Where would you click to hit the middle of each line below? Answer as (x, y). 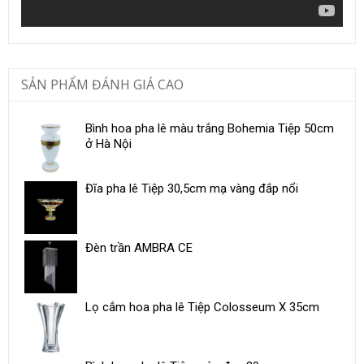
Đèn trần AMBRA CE (139, 247)
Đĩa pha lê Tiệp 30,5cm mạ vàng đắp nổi (192, 188)
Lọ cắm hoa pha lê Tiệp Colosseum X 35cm (202, 307)
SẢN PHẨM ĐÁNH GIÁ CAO (102, 84)
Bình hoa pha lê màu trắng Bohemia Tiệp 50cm (210, 128)
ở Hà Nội (108, 143)
